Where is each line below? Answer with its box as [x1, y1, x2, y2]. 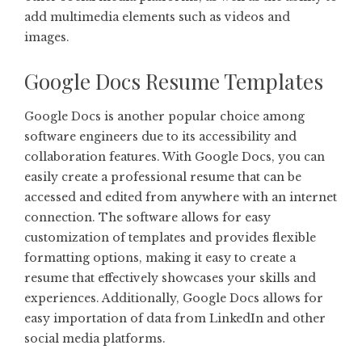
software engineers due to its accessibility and [24, 129, 297, 144]
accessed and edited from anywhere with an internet [24, 190, 337, 204]
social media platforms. [24, 331, 166, 346]
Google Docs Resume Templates [24, 67, 323, 95]
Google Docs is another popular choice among [24, 109, 305, 124]
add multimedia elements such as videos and [24, 10, 290, 24]
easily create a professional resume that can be [24, 170, 301, 184]
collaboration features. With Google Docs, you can [24, 149, 325, 164]
